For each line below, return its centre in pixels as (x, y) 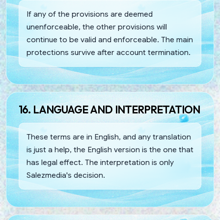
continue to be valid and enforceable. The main (110, 39)
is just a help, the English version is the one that (110, 149)
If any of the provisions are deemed (90, 14)
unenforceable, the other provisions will (97, 27)
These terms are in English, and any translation (109, 137)
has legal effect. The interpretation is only (100, 162)
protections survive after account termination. (109, 52)
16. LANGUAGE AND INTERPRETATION (109, 109)
